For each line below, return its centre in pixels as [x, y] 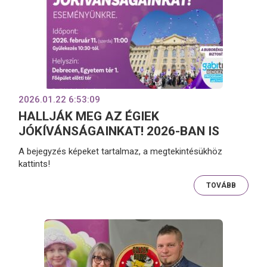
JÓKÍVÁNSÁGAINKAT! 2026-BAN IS [119, 131]
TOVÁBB [221, 185]
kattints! [35, 164]
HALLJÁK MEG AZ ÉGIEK [89, 117]
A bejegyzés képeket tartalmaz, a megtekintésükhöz [121, 151]
